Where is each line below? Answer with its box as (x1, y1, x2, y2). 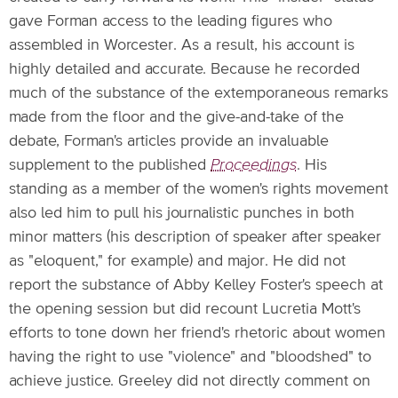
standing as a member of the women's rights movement (9, 181, 388, 197)
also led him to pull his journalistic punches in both (9, 205, 354, 221)
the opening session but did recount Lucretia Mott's (9, 301, 361, 317)
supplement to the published (9, 157, 211, 173)
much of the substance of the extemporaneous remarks (9, 85, 388, 101)
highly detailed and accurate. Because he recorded (9, 61, 360, 77)
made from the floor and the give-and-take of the (9, 109, 344, 125)
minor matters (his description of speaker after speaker (9, 229, 381, 245)
